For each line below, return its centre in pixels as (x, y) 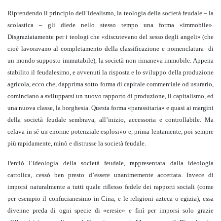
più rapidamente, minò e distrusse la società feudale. (77, 144)
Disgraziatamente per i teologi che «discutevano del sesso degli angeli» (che (110, 37)
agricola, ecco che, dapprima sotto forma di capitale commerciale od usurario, (110, 84)
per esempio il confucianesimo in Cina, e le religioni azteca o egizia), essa (110, 199)
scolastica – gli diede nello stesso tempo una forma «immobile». (110, 25)
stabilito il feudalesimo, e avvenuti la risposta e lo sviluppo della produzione (110, 73)
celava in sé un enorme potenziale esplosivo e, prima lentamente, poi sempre (110, 132)
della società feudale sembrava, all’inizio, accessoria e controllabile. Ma (110, 120)
